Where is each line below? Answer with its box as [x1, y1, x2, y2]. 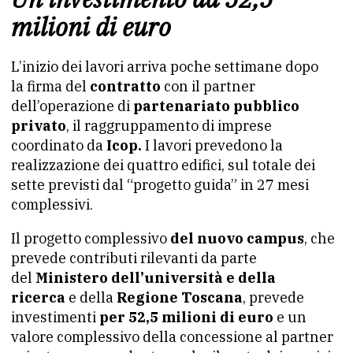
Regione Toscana [117, 288, 243, 307]
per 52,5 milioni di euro [99, 308, 273, 326]
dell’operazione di [11, 97, 133, 115]
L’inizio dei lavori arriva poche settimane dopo [11, 58, 318, 76]
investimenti [11, 308, 99, 326]
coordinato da [11, 136, 106, 154]
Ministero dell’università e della [35, 269, 276, 287]
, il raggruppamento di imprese [66, 117, 272, 135]
